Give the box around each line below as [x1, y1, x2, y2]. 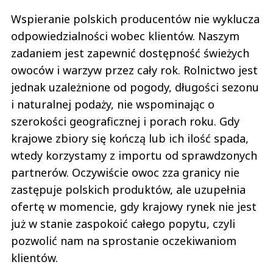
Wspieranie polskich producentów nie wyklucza [11, 11, 260, 26]
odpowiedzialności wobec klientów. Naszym [11, 28, 239, 43]
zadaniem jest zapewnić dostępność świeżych [11, 45, 249, 60]
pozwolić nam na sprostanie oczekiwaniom [11, 233, 236, 248]
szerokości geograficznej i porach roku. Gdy [11, 113, 239, 129]
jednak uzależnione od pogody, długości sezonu [11, 79, 259, 94]
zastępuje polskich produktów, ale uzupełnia [11, 182, 246, 197]
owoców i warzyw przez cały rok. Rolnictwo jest [11, 62, 258, 77]
